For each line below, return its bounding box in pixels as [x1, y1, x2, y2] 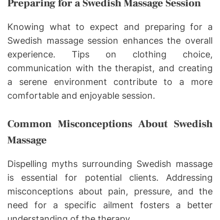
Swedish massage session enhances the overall [7, 35, 213, 46]
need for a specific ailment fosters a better [7, 199, 213, 210]
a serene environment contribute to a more [7, 76, 213, 87]
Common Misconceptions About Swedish [7, 117, 213, 131]
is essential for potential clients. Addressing [7, 172, 213, 183]
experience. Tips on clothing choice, [7, 49, 213, 59]
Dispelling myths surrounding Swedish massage [7, 158, 213, 169]
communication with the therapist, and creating [7, 62, 213, 73]
